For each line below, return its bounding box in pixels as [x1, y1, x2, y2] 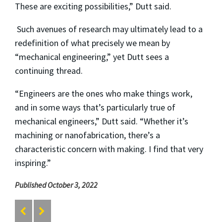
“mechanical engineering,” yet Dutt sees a [15, 51, 169, 63]
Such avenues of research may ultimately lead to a [15, 23, 203, 35]
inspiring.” [15, 157, 51, 169]
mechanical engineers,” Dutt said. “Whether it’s [15, 115, 188, 127]
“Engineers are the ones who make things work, [15, 88, 192, 100]
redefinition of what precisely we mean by [15, 37, 170, 49]
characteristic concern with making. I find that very [15, 143, 203, 155]
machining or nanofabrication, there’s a [15, 129, 160, 141]
